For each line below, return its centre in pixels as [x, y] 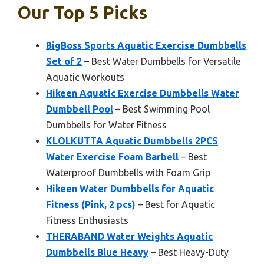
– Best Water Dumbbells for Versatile [161, 62]
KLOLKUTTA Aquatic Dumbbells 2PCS [132, 141]
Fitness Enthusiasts [87, 221]
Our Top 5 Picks [82, 13]
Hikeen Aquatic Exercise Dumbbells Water [143, 93]
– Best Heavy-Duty [189, 253]
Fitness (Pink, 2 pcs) [91, 205]
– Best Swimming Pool [161, 109]
